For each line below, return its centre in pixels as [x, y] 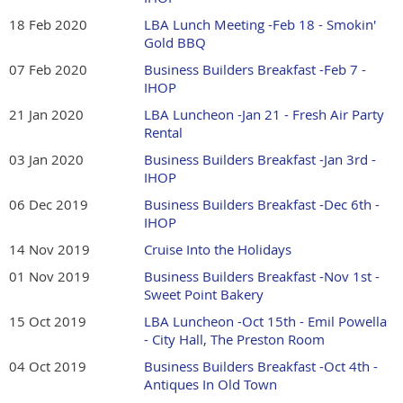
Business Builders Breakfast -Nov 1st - [262, 277]
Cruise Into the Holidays [218, 250]
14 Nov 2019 [49, 250]
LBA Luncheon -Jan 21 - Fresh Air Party [264, 115]
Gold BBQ [175, 43]
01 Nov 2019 [49, 277]
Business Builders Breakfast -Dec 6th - [262, 205]
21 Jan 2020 [46, 115]
